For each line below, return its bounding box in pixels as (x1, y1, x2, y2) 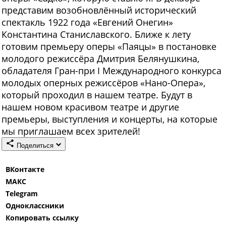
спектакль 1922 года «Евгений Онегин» (2, 16, 173, 29)
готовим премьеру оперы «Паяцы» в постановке (2, 40, 216, 53)
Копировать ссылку (6, 213, 79, 223)
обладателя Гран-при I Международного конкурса (2, 65, 221, 77)
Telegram (6, 189, 38, 199)
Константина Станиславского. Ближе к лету (2, 28, 191, 41)
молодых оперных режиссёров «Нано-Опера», (2, 77, 205, 89)
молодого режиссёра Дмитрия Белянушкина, (2, 52, 199, 65)
